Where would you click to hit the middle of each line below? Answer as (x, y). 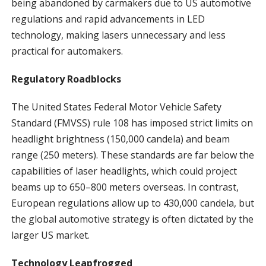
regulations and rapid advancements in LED (108, 19)
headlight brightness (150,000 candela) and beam (120, 139)
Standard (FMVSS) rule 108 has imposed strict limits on (132, 123)
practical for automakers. (67, 51)
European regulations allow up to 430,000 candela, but (132, 203)
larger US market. (50, 235)
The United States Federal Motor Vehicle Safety (116, 107)
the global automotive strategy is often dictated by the (132, 219)
